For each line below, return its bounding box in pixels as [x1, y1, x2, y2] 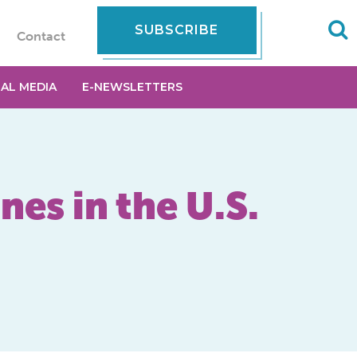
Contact [16, 29, 65, 44]
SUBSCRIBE [135, 22, 219, 37]
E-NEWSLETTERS [81, 80, 182, 94]
